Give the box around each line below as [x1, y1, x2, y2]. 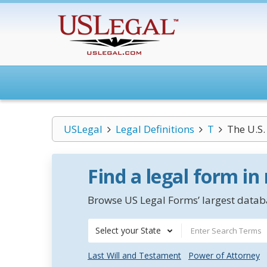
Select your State [95, 225, 161, 236]
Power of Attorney [188, 250, 260, 261]
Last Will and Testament [88, 250, 181, 261]
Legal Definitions [115, 122, 194, 136]
